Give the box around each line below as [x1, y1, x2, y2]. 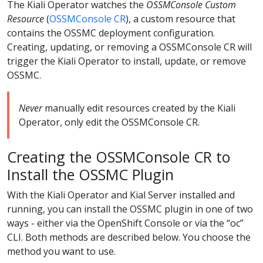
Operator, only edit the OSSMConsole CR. [19, 115, 200, 129]
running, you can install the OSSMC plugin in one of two [7, 202, 253, 215]
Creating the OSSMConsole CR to [7, 146, 231, 167]
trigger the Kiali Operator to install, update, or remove [7, 54, 246, 68]
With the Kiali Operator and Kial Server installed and [7, 188, 235, 201]
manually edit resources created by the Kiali [42, 101, 235, 114]
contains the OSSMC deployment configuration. [7, 26, 215, 39]
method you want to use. [7, 244, 116, 258]
